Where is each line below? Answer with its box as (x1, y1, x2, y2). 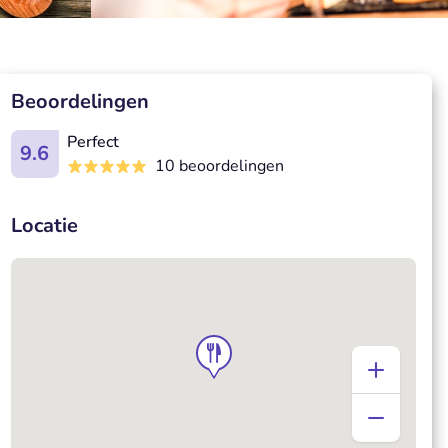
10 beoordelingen (154, 155, 284, 177)
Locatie (10, 212, 78, 239)
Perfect (66, 131, 119, 153)
